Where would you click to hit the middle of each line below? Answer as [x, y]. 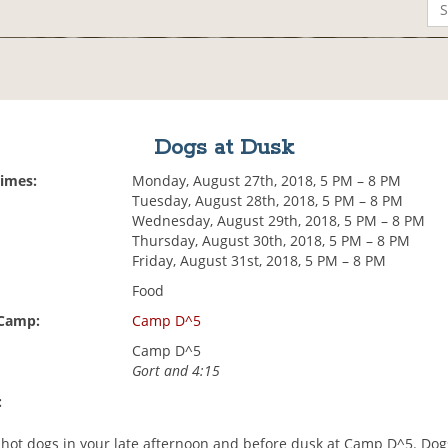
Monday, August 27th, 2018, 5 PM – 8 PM [267, 181]
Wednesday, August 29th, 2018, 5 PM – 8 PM [279, 221]
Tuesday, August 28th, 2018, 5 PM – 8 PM [268, 201]
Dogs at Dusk [223, 148]
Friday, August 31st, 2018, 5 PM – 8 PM [259, 261]
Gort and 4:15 [176, 371]
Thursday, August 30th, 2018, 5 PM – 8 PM [271, 241]
